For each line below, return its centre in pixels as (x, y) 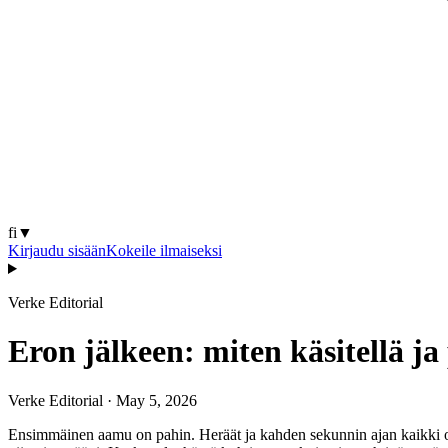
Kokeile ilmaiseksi (164, 250)
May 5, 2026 (156, 400)
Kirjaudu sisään (57, 250)
